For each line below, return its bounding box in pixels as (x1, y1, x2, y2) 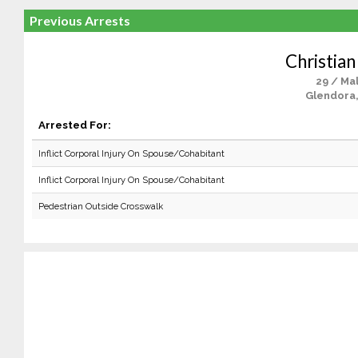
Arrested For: (38, 118, 111, 131)
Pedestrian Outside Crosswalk (38, 201, 163, 212)
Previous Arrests (29, 13, 130, 28)
